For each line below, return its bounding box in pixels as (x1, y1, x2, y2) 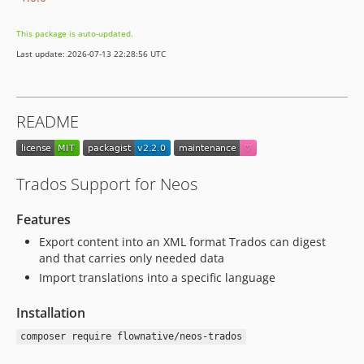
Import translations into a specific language (39, 269, 275, 285)
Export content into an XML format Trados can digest (39, 234, 326, 250)
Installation (16, 303, 85, 322)
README (16, 110, 79, 132)
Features (16, 210, 71, 229)
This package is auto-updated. (16, 28, 133, 39)
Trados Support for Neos (16, 173, 197, 196)
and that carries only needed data (39, 250, 224, 266)
